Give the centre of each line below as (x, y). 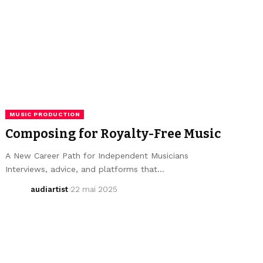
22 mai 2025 (94, 189)
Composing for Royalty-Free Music (113, 134)
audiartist (49, 189)
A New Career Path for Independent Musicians (97, 155)
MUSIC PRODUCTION (45, 114)
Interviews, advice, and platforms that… (85, 169)
